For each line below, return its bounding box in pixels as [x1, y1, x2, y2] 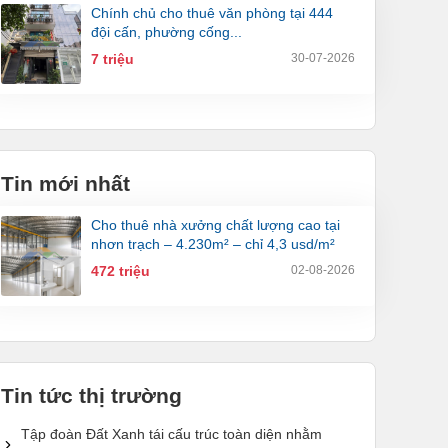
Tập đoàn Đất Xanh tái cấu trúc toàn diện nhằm [21, 426, 322, 443]
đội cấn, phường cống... [91, 24, 242, 41]
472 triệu [91, 263, 150, 280]
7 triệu [91, 51, 134, 68]
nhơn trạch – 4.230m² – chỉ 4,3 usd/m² [91, 236, 335, 253]
